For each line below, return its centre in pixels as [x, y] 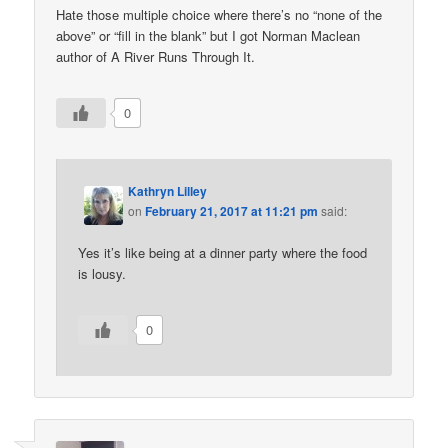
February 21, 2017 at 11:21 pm [232, 210]
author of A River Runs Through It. [156, 57]
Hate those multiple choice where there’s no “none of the [219, 15]
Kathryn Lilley [168, 190]
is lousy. [102, 273]
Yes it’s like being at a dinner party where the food [223, 252]
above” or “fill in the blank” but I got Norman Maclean [208, 36]
